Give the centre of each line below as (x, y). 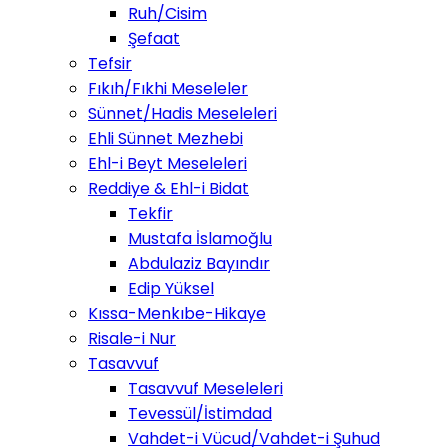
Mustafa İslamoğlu (200, 238)
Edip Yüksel (171, 288)
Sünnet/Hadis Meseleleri (182, 113)
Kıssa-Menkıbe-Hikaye (177, 313)
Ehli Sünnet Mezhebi (165, 138)
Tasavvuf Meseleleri (205, 388)
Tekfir (150, 213)
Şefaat (154, 38)
